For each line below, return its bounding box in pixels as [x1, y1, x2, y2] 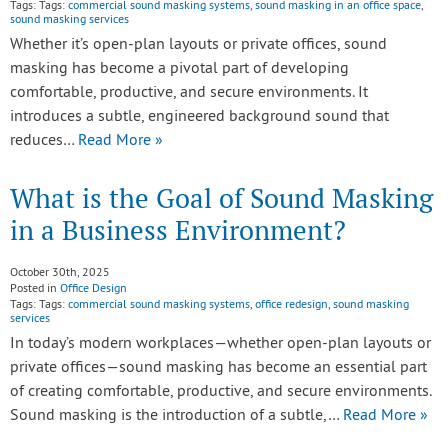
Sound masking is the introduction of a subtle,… [10, 406, 343, 426]
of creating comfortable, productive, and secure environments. [10, 382, 431, 402]
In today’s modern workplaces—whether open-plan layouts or [10, 334, 431, 354]
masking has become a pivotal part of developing [10, 59, 349, 79]
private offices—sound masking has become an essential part [10, 358, 427, 378]
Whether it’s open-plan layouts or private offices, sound [10, 35, 387, 55]
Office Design [60, 282, 127, 297]
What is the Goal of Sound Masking [10, 181, 433, 216]
